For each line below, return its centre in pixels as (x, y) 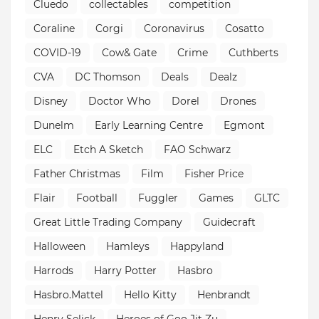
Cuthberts (253, 52)
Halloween (59, 246)
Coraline (54, 28)
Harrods (53, 270)
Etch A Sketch (108, 149)
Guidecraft (229, 222)
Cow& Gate (129, 52)
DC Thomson (108, 77)
